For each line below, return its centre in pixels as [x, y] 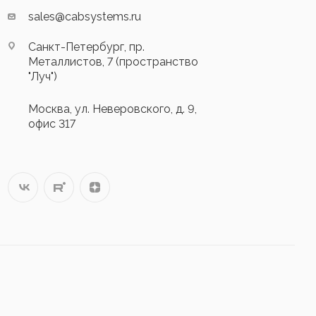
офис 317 [52, 124]
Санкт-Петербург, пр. [87, 47]
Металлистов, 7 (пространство [114, 62]
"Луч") [43, 77]
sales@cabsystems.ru [85, 17]
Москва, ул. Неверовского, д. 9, [113, 109]
